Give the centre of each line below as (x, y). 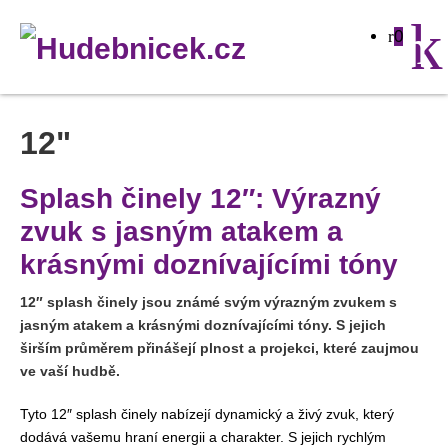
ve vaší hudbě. (70, 371)
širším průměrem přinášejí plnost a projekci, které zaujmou (219, 348)
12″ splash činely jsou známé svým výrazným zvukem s (208, 302)
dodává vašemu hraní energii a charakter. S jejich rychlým (203, 437)
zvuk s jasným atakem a (181, 231)
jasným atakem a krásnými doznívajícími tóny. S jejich (203, 325)
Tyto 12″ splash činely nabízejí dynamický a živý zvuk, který (207, 414)
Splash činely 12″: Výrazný (200, 198)
